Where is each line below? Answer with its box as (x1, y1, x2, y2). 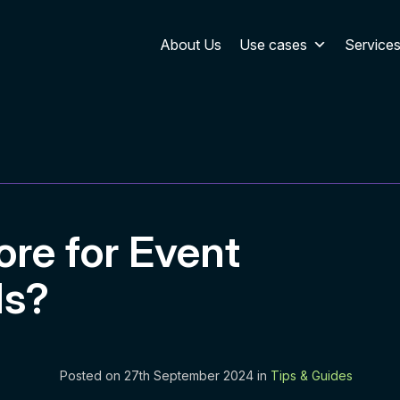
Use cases (238, 36, 307, 54)
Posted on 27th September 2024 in (60, 368, 271, 383)
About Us (159, 36, 221, 54)
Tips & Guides (271, 368, 354, 383)
